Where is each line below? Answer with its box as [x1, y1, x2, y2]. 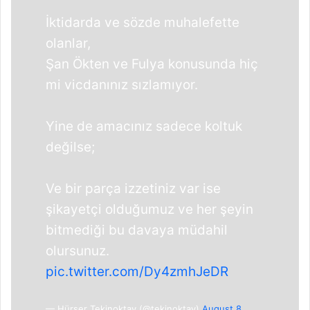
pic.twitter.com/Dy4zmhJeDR [46, 264, 228, 280]
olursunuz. [46, 243, 109, 259]
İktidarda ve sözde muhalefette [46, 15, 239, 31]
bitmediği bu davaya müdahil [46, 222, 228, 239]
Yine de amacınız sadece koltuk [46, 118, 242, 135]
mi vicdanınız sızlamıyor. [46, 77, 198, 93]
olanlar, [46, 35, 91, 52]
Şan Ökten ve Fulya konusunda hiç [46, 56, 258, 73]
